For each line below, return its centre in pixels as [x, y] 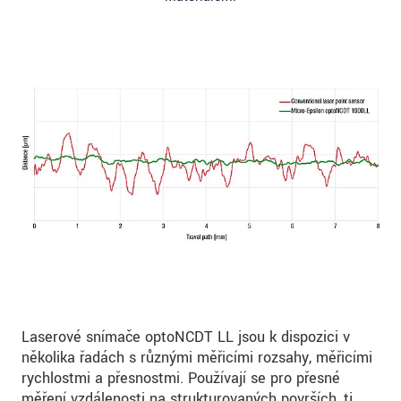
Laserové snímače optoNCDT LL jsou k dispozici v [186, 337]
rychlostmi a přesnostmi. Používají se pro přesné [181, 379]
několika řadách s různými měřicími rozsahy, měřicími [197, 358]
